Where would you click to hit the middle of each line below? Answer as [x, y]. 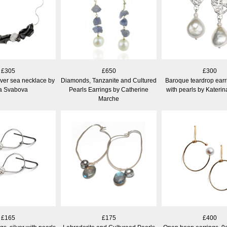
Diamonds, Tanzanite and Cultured [109, 80]
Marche [109, 99]
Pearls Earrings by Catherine [109, 89]
